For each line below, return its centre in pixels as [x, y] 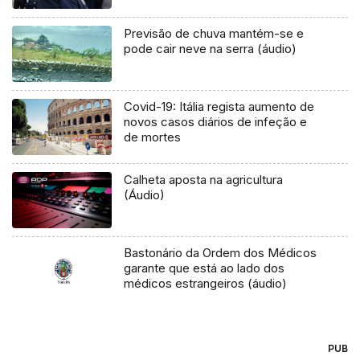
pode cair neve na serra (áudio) [211, 49]
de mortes [153, 137]
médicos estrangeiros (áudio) [206, 284]
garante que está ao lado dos [205, 268]
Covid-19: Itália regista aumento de [219, 107]
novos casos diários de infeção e [216, 122]
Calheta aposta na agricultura [204, 180]
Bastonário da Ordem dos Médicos [221, 253]
